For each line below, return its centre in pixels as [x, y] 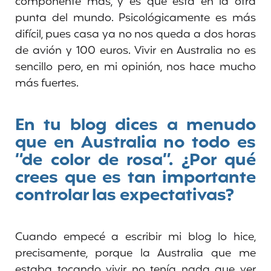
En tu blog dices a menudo [135, 125]
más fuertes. [47, 83]
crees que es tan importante [135, 178]
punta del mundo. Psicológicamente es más [135, 18]
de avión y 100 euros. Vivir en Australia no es [135, 51]
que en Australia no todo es [135, 143]
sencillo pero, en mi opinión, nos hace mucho [135, 67]
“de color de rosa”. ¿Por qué [135, 160]
